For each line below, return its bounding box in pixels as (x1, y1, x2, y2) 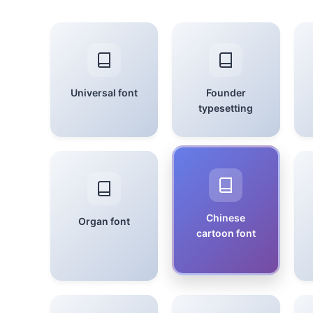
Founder (205, 87, 246, 99)
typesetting (198, 102, 254, 114)
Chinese (206, 212, 246, 224)
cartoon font (196, 227, 256, 239)
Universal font (71, 87, 138, 99)
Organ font (78, 215, 131, 227)
